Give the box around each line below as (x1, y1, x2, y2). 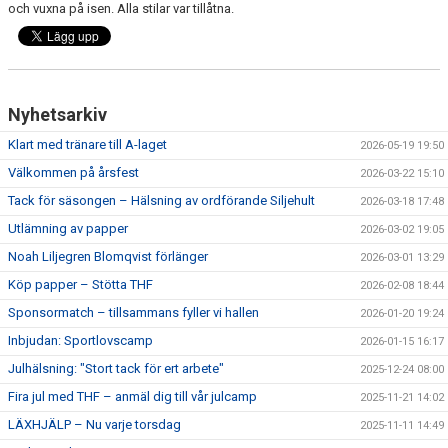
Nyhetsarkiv (8, 104, 107, 125)
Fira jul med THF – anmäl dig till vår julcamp (8, 389, 257, 404)
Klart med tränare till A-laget (8, 137, 167, 152)
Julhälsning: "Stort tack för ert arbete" (8, 361, 224, 376)
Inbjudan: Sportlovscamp (8, 333, 153, 348)
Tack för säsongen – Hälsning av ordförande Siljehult (8, 193, 315, 208)
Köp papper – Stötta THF (8, 277, 153, 292)
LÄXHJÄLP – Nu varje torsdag (8, 417, 181, 432)
